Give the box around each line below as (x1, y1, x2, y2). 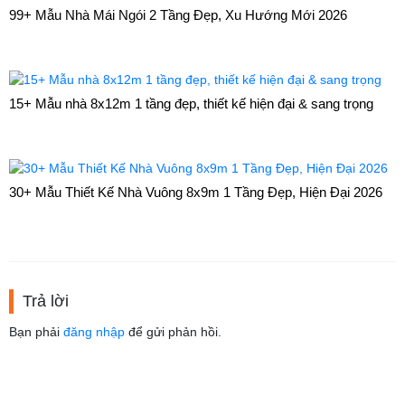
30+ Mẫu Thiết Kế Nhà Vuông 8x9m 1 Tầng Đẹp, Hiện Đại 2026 (9, 184, 382, 200)
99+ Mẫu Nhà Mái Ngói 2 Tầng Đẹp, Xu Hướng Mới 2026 (9, 7, 347, 24)
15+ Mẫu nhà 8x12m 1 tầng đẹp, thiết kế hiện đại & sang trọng (9, 95, 373, 111)
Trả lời (23, 291, 69, 310)
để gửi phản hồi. (125, 324, 221, 339)
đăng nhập (63, 324, 125, 339)
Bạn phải (9, 324, 63, 339)
